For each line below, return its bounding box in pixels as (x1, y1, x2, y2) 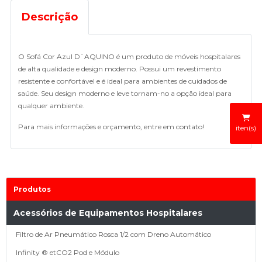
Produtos (13, 185, 51, 194)
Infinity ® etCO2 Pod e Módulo (16, 248, 119, 257)
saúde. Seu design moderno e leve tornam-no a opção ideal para (18, 89, 232, 98)
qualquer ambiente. (18, 101, 84, 110)
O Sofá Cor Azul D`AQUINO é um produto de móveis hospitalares (18, 52, 240, 61)
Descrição (22, 11, 78, 23)
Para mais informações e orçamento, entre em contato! (18, 122, 204, 131)
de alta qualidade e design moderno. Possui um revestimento (18, 64, 221, 73)
